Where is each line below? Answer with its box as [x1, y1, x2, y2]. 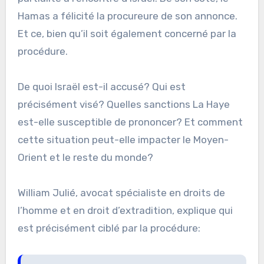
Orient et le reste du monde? [17, 151, 153, 163]
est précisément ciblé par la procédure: [17, 222, 200, 234]
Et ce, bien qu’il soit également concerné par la [17, 27, 236, 39]
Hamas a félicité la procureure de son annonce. [17, 9, 237, 22]
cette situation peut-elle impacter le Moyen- [17, 133, 229, 146]
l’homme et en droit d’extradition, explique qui [17, 204, 233, 216]
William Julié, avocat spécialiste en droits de [17, 186, 225, 199]
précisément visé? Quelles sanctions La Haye [17, 98, 230, 110]
